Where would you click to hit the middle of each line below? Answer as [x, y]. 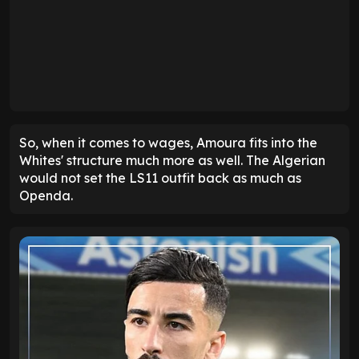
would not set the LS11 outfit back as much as [160, 177]
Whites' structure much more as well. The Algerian [172, 160]
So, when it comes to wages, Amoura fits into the [168, 142]
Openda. [46, 195]
